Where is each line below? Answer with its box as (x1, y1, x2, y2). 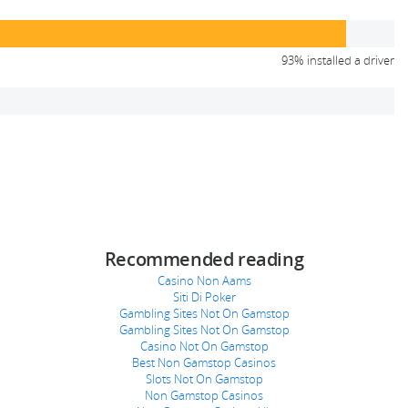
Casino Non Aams (157, 272, 251, 289)
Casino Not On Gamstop (139, 338, 269, 354)
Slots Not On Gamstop (145, 371, 263, 387)
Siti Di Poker (172, 289, 236, 305)
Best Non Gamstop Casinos (132, 354, 276, 371)
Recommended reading (104, 247, 304, 271)
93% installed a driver (281, 52, 394, 68)
